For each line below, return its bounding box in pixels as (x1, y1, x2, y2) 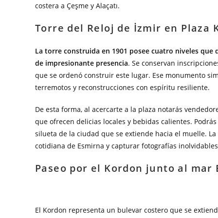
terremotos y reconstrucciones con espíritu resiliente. (35, 83, 210, 92)
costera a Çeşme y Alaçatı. (35, 1, 120, 10)
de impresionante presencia (35, 58, 128, 68)
